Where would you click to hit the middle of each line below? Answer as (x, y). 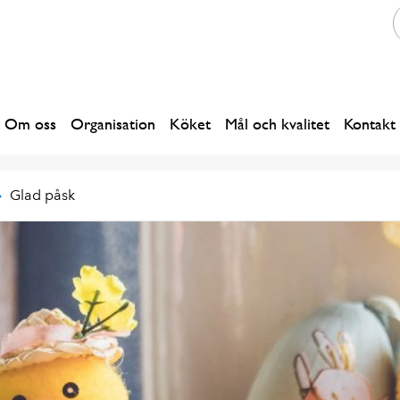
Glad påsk (42, 195)
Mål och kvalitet (277, 123)
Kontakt (370, 123)
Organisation (113, 123)
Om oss (30, 123)
